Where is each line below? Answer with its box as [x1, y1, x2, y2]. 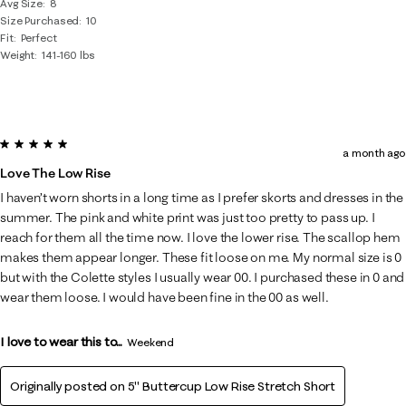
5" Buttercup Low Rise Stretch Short [127, 378, 336, 394]
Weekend [127, 335, 175, 349]
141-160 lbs [42, 48, 95, 62]
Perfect [20, 31, 57, 44]
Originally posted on [10, 378, 128, 394]
